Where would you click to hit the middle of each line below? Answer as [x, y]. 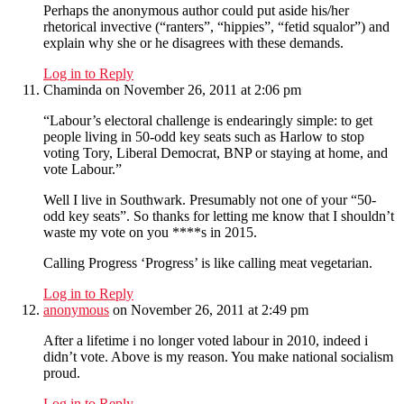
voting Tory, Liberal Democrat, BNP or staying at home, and [216, 153]
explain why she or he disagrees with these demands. [193, 43]
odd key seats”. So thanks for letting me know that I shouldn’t [219, 216]
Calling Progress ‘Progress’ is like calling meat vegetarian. [208, 263]
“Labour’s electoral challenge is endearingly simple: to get [208, 121]
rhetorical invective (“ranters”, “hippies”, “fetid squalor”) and [216, 27]
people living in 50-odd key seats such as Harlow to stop [204, 137]
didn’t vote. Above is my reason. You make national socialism [218, 357]
